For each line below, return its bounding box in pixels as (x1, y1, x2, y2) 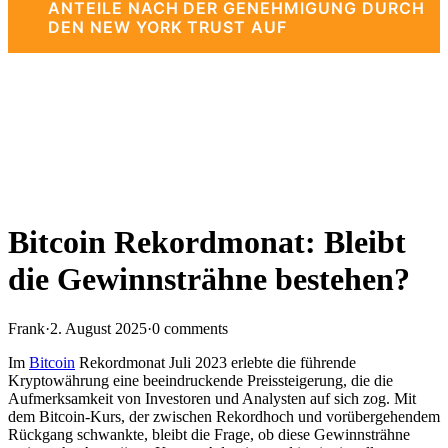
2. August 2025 (50, 319, 147, 337)
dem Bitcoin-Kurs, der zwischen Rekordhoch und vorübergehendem (8, 407, 440, 425)
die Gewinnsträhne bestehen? (8, 261, 410, 298)
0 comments (152, 319, 228, 337)
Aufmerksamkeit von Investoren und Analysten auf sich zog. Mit (8, 389, 416, 407)
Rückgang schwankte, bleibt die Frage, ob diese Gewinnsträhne (8, 425, 410, 443)
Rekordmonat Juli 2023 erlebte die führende (75, 353, 356, 371)
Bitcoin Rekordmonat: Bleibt (8, 224, 406, 261)
